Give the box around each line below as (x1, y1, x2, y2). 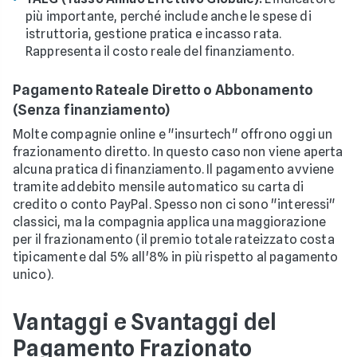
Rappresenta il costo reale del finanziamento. (25, 43, 295, 59)
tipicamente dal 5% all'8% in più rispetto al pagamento (13, 249, 339, 265)
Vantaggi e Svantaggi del (13, 308, 277, 335)
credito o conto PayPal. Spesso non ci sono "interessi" (13, 196, 336, 212)
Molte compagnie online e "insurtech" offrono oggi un (13, 126, 333, 142)
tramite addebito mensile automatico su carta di (13, 178, 304, 194)
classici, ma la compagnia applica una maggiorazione (13, 214, 327, 229)
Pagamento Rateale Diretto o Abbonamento (13, 80, 314, 98)
